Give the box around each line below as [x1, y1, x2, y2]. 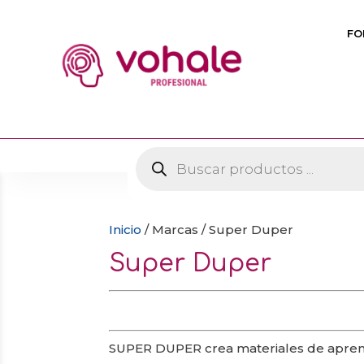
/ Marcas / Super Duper [141, 221, 294, 237]
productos [134, 168, 202, 184]
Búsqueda [134, 144, 202, 160]
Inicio [109, 221, 142, 237]
